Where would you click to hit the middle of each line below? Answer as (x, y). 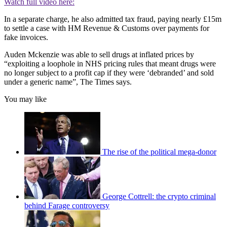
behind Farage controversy (67, 205)
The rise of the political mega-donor (159, 152)
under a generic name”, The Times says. (68, 82)
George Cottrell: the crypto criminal (159, 196)
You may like (25, 99)
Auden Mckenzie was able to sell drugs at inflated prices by (99, 54)
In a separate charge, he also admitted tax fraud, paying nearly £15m (113, 19)
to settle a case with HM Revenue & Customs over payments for (107, 28)
